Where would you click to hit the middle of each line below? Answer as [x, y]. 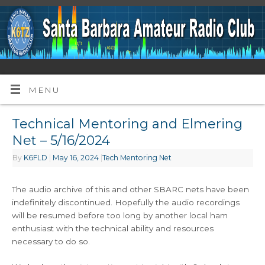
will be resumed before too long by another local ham [120, 216]
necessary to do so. [51, 242]
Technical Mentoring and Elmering [127, 124]
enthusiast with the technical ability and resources [113, 229]
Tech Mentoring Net [137, 158]
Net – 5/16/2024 [61, 141]
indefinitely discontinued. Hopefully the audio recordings [126, 203]
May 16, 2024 [76, 158]
